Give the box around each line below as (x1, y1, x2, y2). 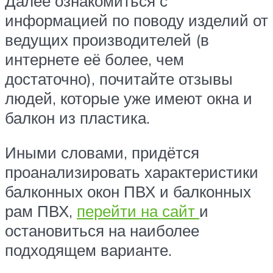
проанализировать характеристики (5, 162, 258, 182)
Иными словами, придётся (5, 143, 199, 163)
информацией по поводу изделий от (5, 10, 268, 30)
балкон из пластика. (5, 107, 150, 127)
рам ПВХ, (5, 201, 77, 221)
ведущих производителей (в (5, 29, 209, 49)
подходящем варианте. (5, 240, 172, 260)
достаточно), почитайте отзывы (5, 68, 233, 88)
